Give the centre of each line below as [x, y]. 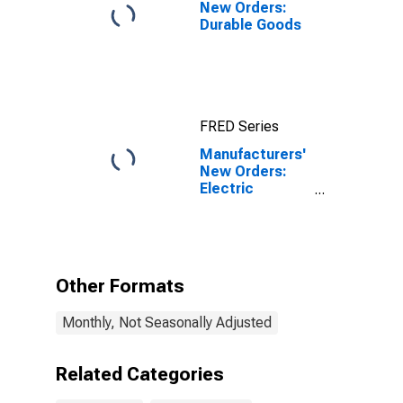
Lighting [228, 206]
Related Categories [140, 374]
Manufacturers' [253, 154]
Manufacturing [250, 240]
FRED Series [239, 126]
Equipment [237, 223]
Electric [227, 188]
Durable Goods [251, 25]
